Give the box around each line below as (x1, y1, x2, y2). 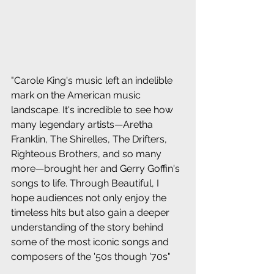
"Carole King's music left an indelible (11, 75, 175, 86)
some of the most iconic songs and (11, 236, 171, 248)
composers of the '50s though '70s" (11, 251, 171, 262)
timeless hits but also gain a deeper (11, 207, 172, 218)
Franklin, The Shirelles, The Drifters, (11, 133, 169, 145)
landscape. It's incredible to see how (11, 104, 176, 116)
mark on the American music (11, 89, 143, 101)
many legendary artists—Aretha (11, 119, 155, 130)
